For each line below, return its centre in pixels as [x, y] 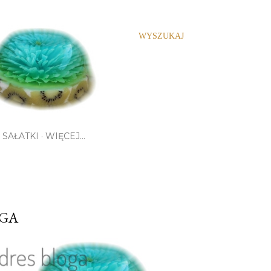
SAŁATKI [20, 136]
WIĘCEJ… [65, 136]
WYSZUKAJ [161, 36]
